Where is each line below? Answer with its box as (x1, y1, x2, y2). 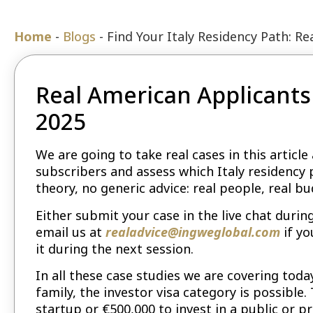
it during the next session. (36, 240, 194, 257)
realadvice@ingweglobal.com (105, 223, 280, 240)
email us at (36, 223, 105, 240)
